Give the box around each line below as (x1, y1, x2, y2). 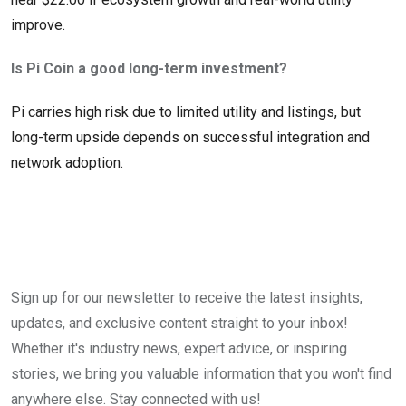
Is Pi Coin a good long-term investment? (11, 60, 287, 78)
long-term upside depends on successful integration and (11, 129, 370, 147)
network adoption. (11, 154, 123, 172)
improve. (11, 16, 65, 34)
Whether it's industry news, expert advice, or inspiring (11, 340, 347, 358)
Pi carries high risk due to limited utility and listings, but (11, 103, 361, 121)
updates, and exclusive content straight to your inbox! (11, 314, 348, 333)
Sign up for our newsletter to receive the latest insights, (11, 289, 362, 307)
